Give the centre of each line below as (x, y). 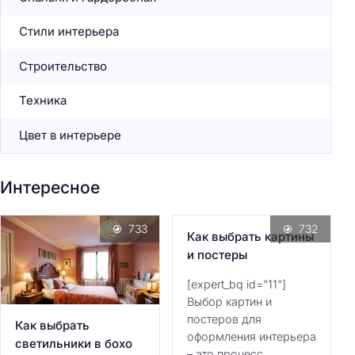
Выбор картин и (229, 302)
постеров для (224, 319)
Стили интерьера (69, 32)
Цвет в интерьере (70, 135)
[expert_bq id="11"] (236, 284)
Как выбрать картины (250, 237)
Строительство (63, 66)
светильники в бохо (74, 344)
